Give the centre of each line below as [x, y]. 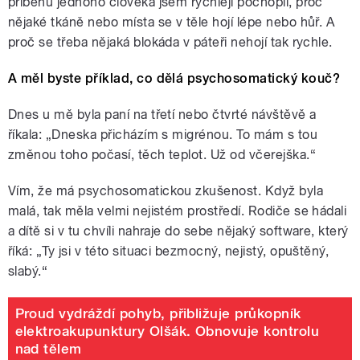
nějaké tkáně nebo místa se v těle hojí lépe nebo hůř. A [172, 22]
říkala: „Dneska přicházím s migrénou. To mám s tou [163, 135]
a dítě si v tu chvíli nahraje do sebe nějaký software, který [178, 231]
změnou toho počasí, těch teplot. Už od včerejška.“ [162, 155]
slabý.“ [28, 272]
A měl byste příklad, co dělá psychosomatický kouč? [174, 79]
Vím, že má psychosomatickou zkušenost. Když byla [166, 191]
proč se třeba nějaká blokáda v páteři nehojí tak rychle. [170, 43]
